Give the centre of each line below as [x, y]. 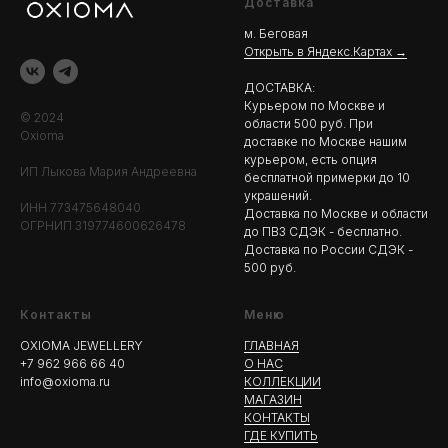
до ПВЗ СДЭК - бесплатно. [323, 232]
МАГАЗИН [273, 400]
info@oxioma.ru [65, 382]
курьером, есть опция [310, 160]
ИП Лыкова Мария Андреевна [108, 172]
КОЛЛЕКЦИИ [282, 382]
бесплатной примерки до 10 [327, 178]
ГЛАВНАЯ [271, 346]
